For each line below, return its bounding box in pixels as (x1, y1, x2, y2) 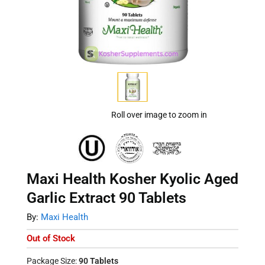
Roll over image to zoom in (111, 110, 207, 120)
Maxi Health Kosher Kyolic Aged (27, 170, 238, 188)
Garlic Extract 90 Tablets (27, 189, 186, 206)
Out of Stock (27, 232, 75, 244)
